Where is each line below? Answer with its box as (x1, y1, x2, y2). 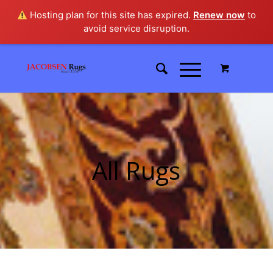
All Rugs (92, 154, 181, 187)
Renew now (193, 9, 246, 21)
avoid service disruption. (83, 23, 190, 34)
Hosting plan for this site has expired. (27, 9, 194, 21)
